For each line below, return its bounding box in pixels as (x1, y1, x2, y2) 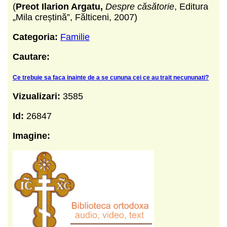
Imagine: (13, 130, 50, 141)
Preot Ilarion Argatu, (16, 1, 103, 12)
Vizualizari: (13, 91, 63, 101)
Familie (60, 31, 90, 42)
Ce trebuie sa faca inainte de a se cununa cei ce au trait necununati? (13, 73, 209, 81)
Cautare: (13, 51, 50, 62)
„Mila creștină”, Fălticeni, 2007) (13, 12, 137, 22)
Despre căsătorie (103, 1, 174, 12)
